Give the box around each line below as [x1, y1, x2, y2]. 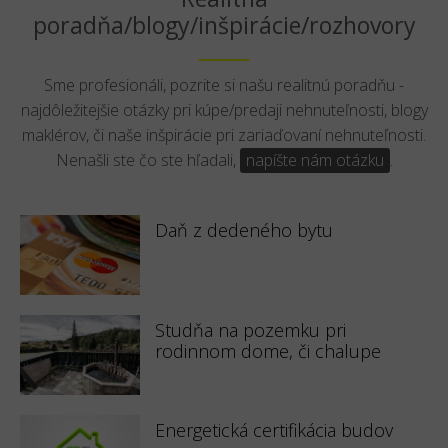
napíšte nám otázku [245, 149, 384, 171]
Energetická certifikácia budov [155, 418, 393, 442]
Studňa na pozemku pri [155, 318, 346, 342]
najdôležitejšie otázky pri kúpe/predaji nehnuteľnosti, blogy [20, 99, 428, 121]
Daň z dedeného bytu [155, 218, 333, 242]
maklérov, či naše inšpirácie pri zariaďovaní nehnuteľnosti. [22, 124, 426, 146]
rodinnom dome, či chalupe [155, 339, 381, 363]
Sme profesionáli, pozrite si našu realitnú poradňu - [44, 74, 404, 96]
